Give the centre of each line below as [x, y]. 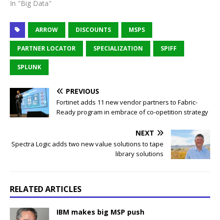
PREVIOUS [82, 91]
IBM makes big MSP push [100, 212]
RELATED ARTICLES [46, 189]
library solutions [139, 153]
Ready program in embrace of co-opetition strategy [132, 112]
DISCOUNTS [93, 29]
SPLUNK [29, 67]
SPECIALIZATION [118, 48]
